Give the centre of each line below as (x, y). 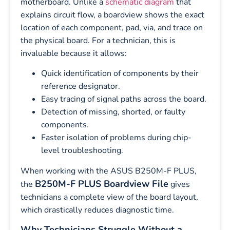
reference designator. (81, 87)
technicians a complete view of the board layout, (109, 197)
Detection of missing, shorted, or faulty (113, 112)
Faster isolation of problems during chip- (116, 138)
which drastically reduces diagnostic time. (97, 210)
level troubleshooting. (82, 151)
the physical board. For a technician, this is (98, 40)
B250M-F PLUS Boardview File (102, 184)
